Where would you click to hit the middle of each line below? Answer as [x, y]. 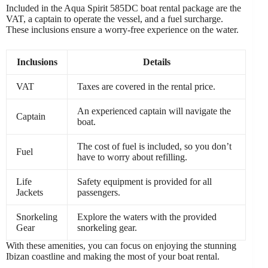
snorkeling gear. [107, 228]
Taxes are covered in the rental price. [146, 86]
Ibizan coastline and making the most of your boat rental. [113, 256]
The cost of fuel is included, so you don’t [154, 146]
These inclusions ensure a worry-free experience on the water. [122, 30]
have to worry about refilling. [132, 157]
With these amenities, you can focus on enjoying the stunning [121, 246]
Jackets [30, 192]
